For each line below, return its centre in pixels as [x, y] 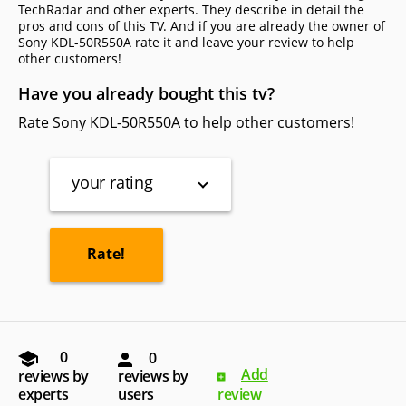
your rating [112, 183]
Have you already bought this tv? [146, 94]
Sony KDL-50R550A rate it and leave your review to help [186, 43]
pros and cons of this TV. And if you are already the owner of [202, 26]
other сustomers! [70, 59]
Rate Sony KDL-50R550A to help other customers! [186, 123]
